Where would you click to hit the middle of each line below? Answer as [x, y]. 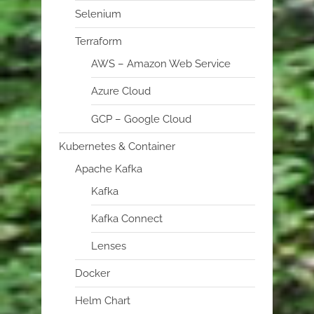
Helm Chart [102, 301]
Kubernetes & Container [117, 146]
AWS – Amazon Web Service [161, 64]
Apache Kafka [108, 169]
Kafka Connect [127, 218]
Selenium [98, 14]
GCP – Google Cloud [141, 119]
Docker [92, 274]
